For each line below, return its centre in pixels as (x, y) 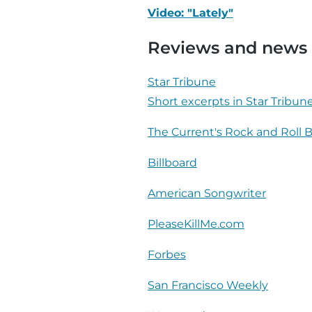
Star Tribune (181, 82)
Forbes (166, 255)
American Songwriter (206, 194)
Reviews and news (227, 48)
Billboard (172, 163)
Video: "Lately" (190, 13)
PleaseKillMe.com (196, 224)
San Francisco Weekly (208, 286)
